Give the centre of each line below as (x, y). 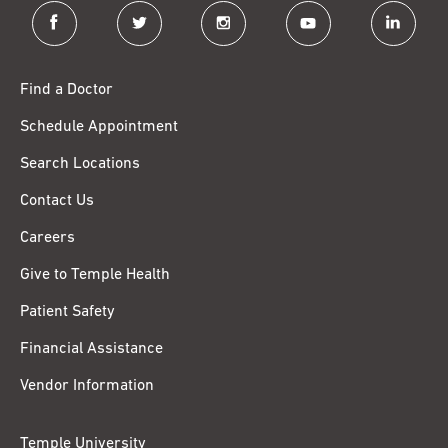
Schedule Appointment (99, 127)
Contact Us (57, 201)
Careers (47, 238)
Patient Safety (67, 312)
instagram (237, 11)
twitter (138, 11)
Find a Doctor (66, 90)
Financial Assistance (91, 349)
